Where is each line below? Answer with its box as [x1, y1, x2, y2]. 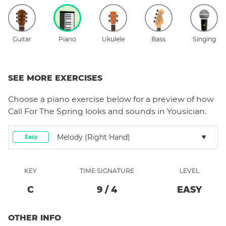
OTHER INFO [8, 212, 61, 222]
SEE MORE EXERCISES [8, 73, 102, 83]
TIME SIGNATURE [80, 166, 134, 175]
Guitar [13, 35, 31, 43]
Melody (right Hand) [57, 132, 130, 142]
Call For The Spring [8, 106, 83, 116]
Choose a [8, 94, 47, 104]
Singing [192, 35, 216, 43]
